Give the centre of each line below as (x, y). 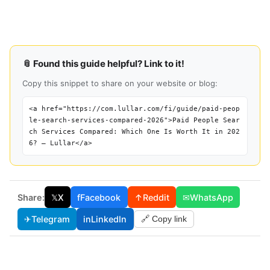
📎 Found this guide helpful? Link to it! (103, 63)
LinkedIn (109, 219)
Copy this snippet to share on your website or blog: (120, 83)
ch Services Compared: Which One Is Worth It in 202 (134, 131)
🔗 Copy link (164, 219)
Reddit (156, 197)
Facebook (101, 197)
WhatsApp (212, 197)
